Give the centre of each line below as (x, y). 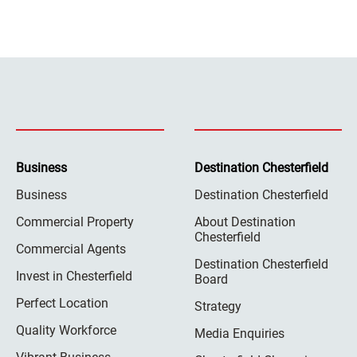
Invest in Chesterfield (74, 277)
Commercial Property (75, 222)
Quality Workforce (66, 331)
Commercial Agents (71, 249)
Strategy (218, 307)
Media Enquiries (239, 334)
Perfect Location (62, 304)
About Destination (245, 222)
